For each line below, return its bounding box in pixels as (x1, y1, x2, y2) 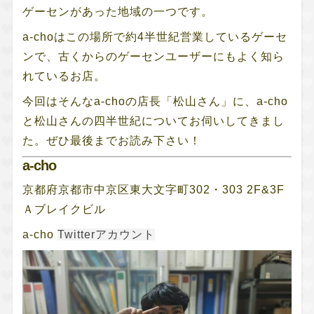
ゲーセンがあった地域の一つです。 (22, 6, 213, 18)
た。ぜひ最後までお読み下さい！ (22, 135, 201, 146)
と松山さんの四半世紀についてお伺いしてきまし (22, 115, 285, 127)
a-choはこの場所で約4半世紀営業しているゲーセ (22, 31, 287, 43)
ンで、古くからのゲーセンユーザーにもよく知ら (22, 50, 285, 62)
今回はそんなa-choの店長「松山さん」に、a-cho (22, 95, 288, 107)
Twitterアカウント (57, 228, 155, 240)
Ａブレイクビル (22, 203, 106, 215)
